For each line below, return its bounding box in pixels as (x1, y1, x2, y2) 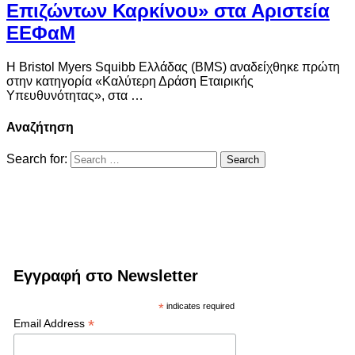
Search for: (6, 151, 67, 166)
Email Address (13, 316, 88, 330)
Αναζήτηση (6, 120, 74, 134)
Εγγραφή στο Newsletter (13, 266, 198, 284)
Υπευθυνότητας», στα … (6, 89, 143, 103)
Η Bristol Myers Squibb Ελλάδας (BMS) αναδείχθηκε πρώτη (6, 60, 340, 74)
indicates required (164, 300, 235, 311)
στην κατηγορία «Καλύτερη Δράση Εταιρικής (6, 74, 254, 89)
